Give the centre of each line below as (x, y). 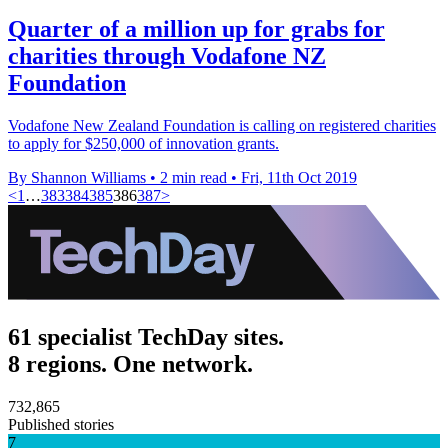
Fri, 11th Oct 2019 (299, 177)
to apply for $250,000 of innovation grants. (143, 143)
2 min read (193, 177)
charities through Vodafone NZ (167, 55)
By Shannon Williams (77, 177)
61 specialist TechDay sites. (146, 336)
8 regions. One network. (130, 363)
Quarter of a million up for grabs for (196, 28)
